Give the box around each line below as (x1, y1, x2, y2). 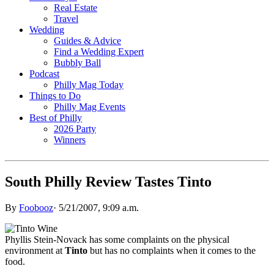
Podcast (29, 68, 59, 79)
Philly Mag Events (54, 101, 125, 112)
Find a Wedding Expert (54, 46, 144, 57)
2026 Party (54, 123, 96, 134)
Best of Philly (29, 112, 82, 123)
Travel (54, 13, 78, 24)
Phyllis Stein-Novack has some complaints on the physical (5, 234, 229, 245)
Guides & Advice (54, 35, 121, 46)
